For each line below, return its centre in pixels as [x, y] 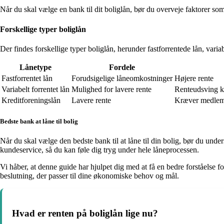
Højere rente [194, 78]
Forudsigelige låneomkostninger [122, 78]
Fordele [122, 67]
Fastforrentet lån [27, 78]
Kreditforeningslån [31, 100]
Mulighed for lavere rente [111, 89]
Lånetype [35, 67]
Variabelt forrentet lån [35, 89]
